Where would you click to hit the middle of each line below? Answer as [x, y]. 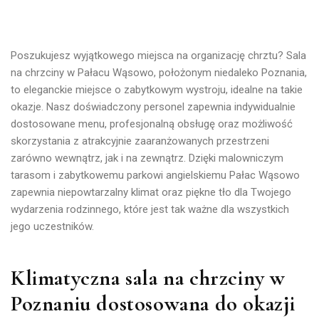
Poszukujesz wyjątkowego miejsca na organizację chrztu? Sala [158, 56]
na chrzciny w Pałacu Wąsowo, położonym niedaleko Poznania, [159, 73]
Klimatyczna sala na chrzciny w [148, 278]
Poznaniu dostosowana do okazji [153, 304]
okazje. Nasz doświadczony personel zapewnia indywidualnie [153, 107]
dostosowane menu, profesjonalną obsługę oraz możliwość [152, 124]
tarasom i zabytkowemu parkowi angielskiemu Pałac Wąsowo [155, 175]
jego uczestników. [52, 226]
